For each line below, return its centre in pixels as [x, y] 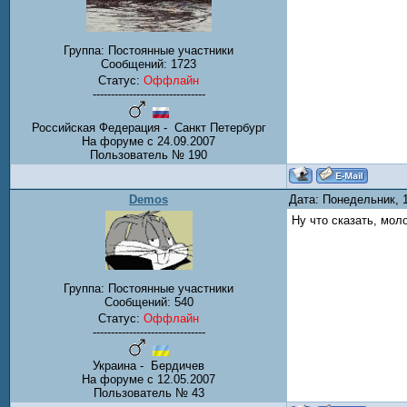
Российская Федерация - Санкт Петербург [149, 128]
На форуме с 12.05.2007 [149, 380]
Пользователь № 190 [149, 155]
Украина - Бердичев [149, 366]
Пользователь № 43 [149, 393]
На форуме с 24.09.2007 [149, 142]
